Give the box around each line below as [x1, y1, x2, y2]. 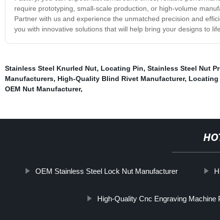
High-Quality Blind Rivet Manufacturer [57, 74, 185, 82]
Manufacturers [4, 74, 54, 82]
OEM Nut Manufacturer [4, 84, 81, 93]
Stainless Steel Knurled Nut [4, 64, 97, 72]
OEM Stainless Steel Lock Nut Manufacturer [35, 166, 178, 175]
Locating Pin [100, 64, 143, 72]
